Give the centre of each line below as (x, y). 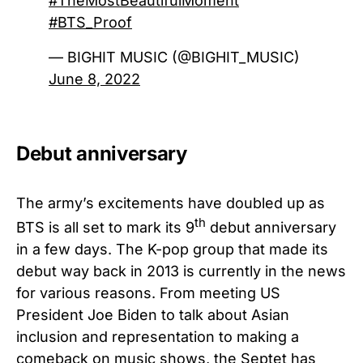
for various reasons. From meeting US (148, 293)
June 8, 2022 (94, 79)
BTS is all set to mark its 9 (105, 227)
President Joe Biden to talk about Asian (153, 314)
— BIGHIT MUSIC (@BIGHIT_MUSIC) (174, 57)
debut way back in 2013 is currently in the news (181, 271)
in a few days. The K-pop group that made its (172, 249)
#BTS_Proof (90, 22)
